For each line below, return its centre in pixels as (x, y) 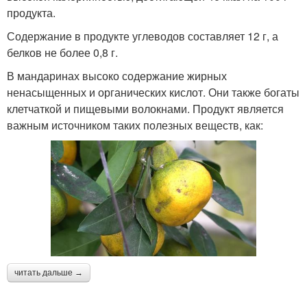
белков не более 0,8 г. (62, 53)
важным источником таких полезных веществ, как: (135, 125)
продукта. (31, 13)
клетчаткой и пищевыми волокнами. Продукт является (145, 109)
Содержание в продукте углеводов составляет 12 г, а (143, 36)
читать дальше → (49, 272)
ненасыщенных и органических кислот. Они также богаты (153, 93)
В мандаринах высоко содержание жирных (117, 76)
